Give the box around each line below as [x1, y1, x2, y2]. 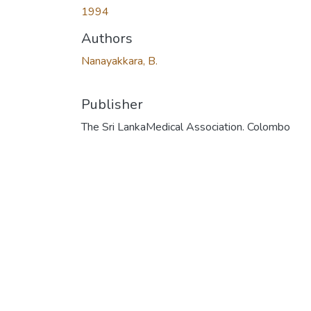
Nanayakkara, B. [81, 53, 158, 69]
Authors [81, 28, 133, 48]
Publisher [81, 94, 143, 114]
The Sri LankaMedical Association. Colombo [81, 119, 290, 135]
